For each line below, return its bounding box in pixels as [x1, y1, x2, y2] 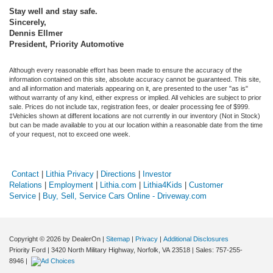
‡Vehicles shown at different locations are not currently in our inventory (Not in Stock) [9, 112, 260, 119]
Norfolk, [135, 246, 160, 253]
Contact [12, 169, 39, 179]
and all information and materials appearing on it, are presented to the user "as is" [9, 84, 248, 92]
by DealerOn [63, 235, 101, 243]
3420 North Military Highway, [49, 246, 135, 253]
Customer [189, 180, 223, 190]
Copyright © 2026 [9, 235, 63, 243]
